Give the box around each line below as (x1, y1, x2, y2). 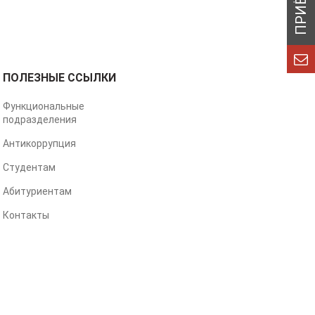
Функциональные (2, 101, 84, 112)
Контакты (2, 210, 49, 221)
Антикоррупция (2, 138, 76, 149)
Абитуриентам (2, 186, 72, 197)
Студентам (2, 162, 56, 173)
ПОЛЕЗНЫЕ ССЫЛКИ (2, 71, 116, 84)
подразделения (2, 114, 77, 125)
